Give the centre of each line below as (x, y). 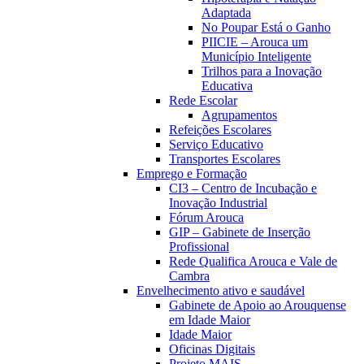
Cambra (189, 275)
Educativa (227, 85)
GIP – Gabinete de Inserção (240, 232)
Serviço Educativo (216, 144)
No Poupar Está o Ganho (266, 27)
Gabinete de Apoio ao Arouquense (258, 305)
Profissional (199, 246)
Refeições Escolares (220, 129)
